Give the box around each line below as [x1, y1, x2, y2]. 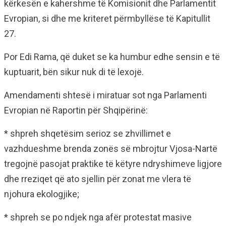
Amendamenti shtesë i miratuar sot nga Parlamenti [4, 90, 207, 100]
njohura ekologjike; [4, 189, 79, 199]
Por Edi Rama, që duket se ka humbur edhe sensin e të [4, 51, 220, 62]
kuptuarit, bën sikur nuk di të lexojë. [4, 67, 144, 77]
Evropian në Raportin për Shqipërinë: [4, 105, 148, 116]
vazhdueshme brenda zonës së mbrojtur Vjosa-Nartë [4, 143, 217, 154]
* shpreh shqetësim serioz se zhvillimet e [4, 128, 171, 139]
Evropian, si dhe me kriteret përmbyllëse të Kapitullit [4, 13, 210, 24]
